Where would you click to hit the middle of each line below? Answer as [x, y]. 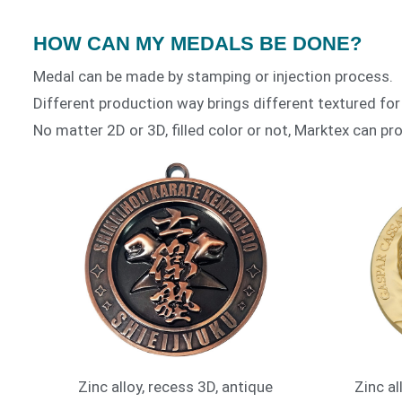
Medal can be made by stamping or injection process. [213, 76]
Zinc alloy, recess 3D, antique [176, 387]
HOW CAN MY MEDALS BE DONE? [197, 43]
